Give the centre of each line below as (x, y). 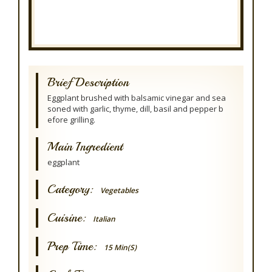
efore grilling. (71, 120)
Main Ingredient (85, 147)
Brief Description (88, 82)
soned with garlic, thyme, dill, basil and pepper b (135, 109)
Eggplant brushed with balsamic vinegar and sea (137, 98)
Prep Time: (76, 246)
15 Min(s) (120, 247)
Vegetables (119, 190)
